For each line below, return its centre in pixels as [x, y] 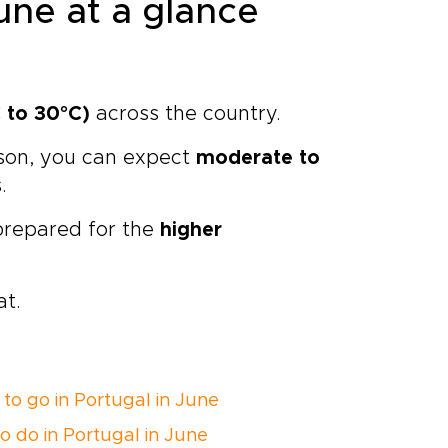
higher [188, 230]
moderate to [258, 158]
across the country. [185, 114]
